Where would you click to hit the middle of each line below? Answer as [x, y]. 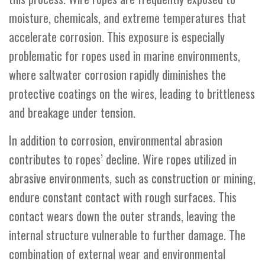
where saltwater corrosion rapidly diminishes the [117, 74]
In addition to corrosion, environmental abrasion [116, 140]
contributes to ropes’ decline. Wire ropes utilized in [123, 159]
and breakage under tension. [72, 112]
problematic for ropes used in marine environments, [125, 55]
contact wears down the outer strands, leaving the [122, 216]
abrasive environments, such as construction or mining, [132, 178]
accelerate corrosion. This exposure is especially [117, 36]
